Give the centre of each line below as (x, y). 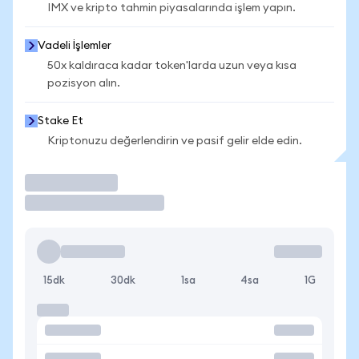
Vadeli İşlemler (75, 46)
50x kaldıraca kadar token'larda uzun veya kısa (172, 66)
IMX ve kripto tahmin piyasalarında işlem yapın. (171, 8)
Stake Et (61, 121)
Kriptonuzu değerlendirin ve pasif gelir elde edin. (175, 141)
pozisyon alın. (84, 83)
